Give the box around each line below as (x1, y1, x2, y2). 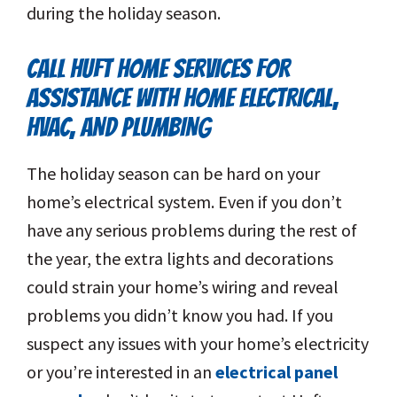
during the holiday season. (27, 2, 221, 25)
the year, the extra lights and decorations (27, 247, 333, 270)
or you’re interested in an (27, 361, 215, 384)
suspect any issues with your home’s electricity (27, 332, 369, 355)
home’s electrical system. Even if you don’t (27, 191, 342, 214)
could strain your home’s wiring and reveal (27, 276, 339, 299)
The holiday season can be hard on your (27, 162, 320, 185)
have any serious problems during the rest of (27, 219, 357, 242)
